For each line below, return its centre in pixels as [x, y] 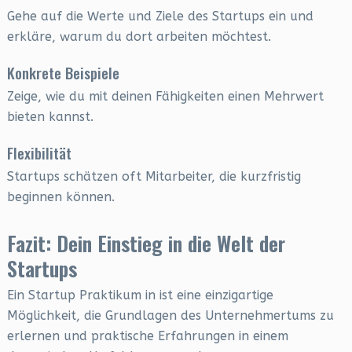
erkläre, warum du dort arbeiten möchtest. [139, 37]
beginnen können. [60, 197]
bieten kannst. [50, 117]
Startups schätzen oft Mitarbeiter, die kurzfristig [154, 176]
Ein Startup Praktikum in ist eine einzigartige [140, 295]
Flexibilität [39, 152]
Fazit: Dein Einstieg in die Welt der [146, 243]
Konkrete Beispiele [63, 72]
